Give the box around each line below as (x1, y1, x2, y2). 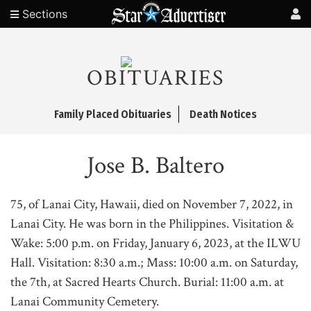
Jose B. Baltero (87, 150, 224, 181)
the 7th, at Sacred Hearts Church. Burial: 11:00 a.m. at (10, 274, 284, 291)
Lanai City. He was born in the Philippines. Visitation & (10, 215, 294, 233)
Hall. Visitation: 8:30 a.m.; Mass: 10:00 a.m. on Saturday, (10, 254, 298, 271)
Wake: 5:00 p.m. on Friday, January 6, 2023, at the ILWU (10, 235, 301, 252)
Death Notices (190, 108, 257, 121)
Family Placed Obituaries (54, 108, 171, 121)
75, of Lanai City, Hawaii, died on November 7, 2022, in (10, 196, 293, 213)
